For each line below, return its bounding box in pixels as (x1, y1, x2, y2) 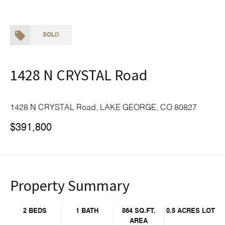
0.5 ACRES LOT (166, 208, 215, 214)
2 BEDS (23, 208, 47, 214)
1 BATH (75, 208, 98, 214)
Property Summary (10, 176, 130, 195)
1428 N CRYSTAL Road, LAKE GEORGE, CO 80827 (10, 104, 197, 112)
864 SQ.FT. (122, 208, 156, 214)
